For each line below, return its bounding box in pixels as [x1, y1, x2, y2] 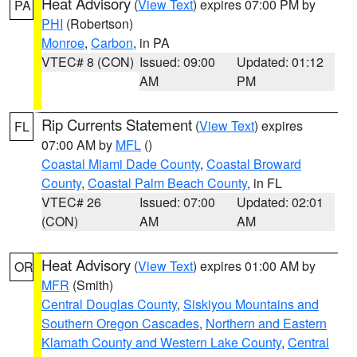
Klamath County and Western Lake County [41, 333, 281, 351]
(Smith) [69, 276, 113, 294]
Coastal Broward [206, 155, 301, 173]
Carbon [91, 33, 133, 52]
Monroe [41, 33, 84, 52]
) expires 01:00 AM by [193, 257, 316, 275]
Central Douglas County [41, 295, 177, 313]
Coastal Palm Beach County [88, 174, 247, 192]
